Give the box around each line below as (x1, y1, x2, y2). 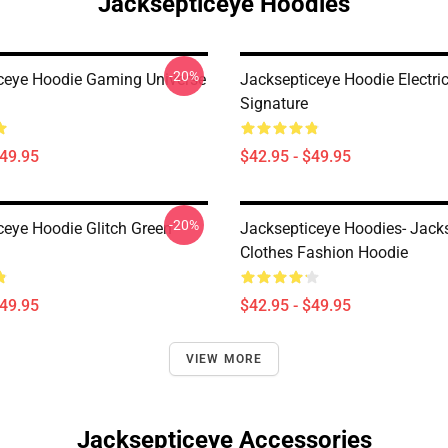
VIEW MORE (185, 351, 263, 366)
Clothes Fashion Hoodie (240, 242, 408, 262)
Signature (240, 93, 308, 113)
